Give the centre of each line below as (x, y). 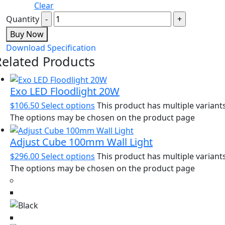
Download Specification (51, 48)
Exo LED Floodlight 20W (65, 91)
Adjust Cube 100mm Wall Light (81, 142)
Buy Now (27, 34)
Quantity (23, 19)
